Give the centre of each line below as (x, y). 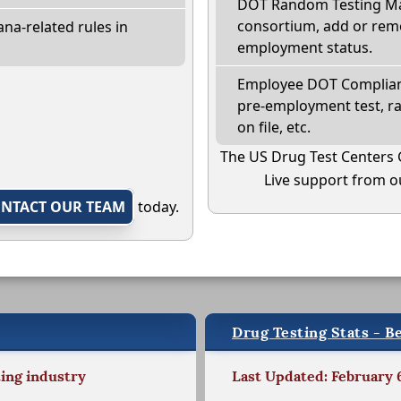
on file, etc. (274, 128)
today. (156, 207)
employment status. (305, 48)
